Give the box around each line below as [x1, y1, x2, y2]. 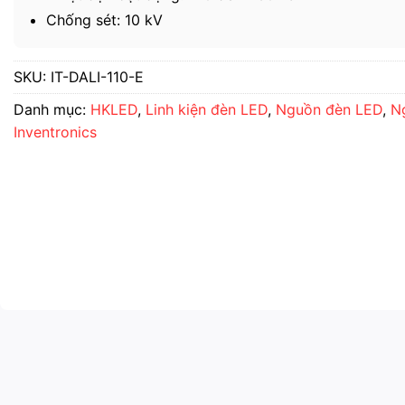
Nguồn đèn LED [276, 100, 382, 118]
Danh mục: [14, 100, 90, 118]
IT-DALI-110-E [51, 68, 144, 86]
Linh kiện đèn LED [146, 100, 268, 118]
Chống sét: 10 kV [45, 11, 163, 29]
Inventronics [14, 123, 97, 141]
